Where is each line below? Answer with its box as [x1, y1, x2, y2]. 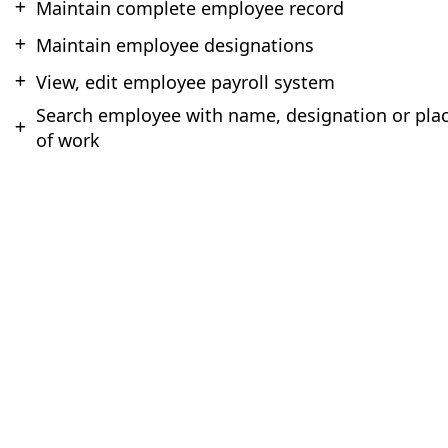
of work [36, 128, 100, 153]
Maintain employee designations [36, 32, 314, 57]
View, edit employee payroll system [36, 69, 335, 94]
